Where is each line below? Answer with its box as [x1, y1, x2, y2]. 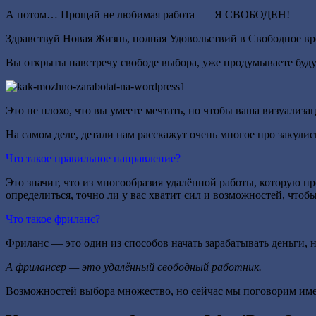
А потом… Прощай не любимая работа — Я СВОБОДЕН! [6, 8, 290, 20]
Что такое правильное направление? [6, 152, 181, 164]
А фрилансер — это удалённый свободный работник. [6, 260, 262, 273]
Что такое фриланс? [6, 212, 100, 225]
